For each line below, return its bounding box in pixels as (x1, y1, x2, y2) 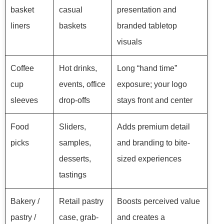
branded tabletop (117, 21, 177, 30)
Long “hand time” (117, 64, 177, 73)
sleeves (10, 96, 38, 105)
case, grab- (59, 213, 98, 222)
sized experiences (117, 154, 181, 163)
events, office (59, 80, 105, 89)
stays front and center (117, 96, 192, 105)
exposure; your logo (117, 80, 187, 89)
